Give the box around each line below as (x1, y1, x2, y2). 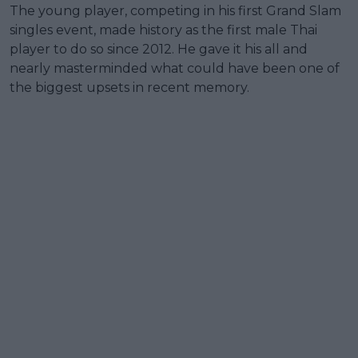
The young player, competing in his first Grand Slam (10, 2, 341, 18)
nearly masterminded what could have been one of (10, 60, 340, 76)
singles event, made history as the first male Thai (10, 22, 317, 38)
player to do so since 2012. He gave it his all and (10, 41, 308, 57)
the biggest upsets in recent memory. (10, 79, 249, 95)
